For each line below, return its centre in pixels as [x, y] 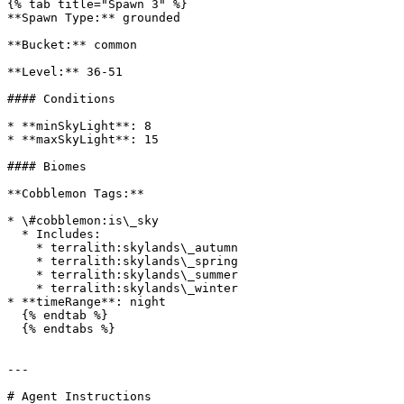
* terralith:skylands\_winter [22, 288]
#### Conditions [61, 99]
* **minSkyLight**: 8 [79, 126]
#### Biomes [47, 166]
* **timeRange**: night [87, 302]
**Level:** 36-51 [65, 72]
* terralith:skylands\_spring [22, 261]
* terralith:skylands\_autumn [22, 248]
